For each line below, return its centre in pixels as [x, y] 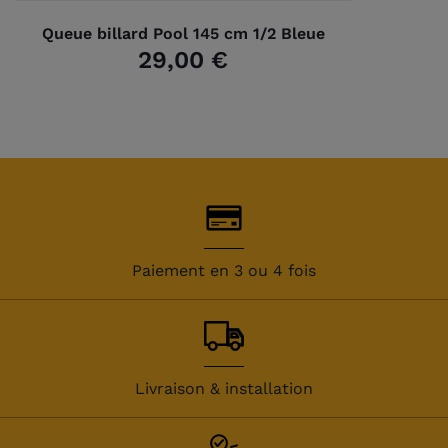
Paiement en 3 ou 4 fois [224, 270]
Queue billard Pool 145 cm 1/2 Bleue [183, 33]
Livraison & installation [224, 388]
